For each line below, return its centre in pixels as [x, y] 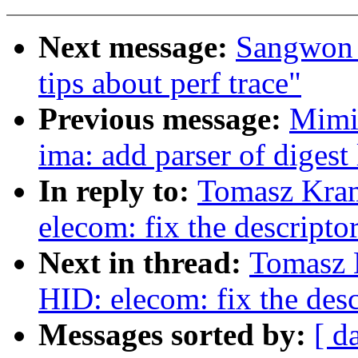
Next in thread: [144, 263]
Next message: [137, 47]
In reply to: [118, 191]
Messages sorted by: [176, 335]
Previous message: [164, 119]
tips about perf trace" [170, 83]
